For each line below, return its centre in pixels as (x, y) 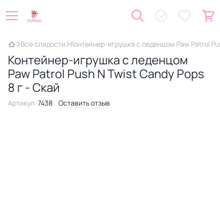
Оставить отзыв (84, 103)
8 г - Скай (34, 87)
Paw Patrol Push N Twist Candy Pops (106, 73)
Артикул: (22, 103)
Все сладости (43, 44)
